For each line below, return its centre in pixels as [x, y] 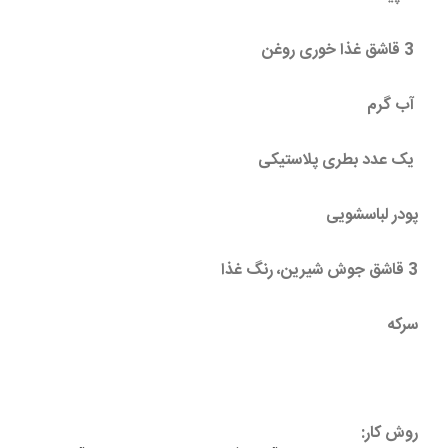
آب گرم [392, 105]
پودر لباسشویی [372, 215]
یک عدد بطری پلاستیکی [338, 160]
